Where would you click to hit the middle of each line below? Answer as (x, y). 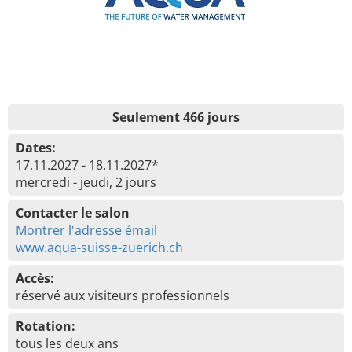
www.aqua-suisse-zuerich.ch (99, 247)
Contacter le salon (73, 213)
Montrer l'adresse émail (86, 230)
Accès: (35, 278)
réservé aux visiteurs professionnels (123, 295)
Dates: (36, 148)
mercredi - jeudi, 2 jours (86, 182)
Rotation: (46, 326)
